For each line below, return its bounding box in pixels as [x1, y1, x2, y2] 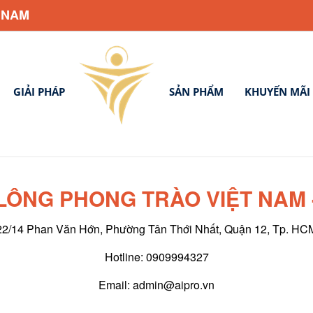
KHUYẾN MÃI [245, 85, 310, 99]
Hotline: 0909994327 [104, 249, 209, 265]
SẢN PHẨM [169, 85, 224, 99]
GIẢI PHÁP [13, 85, 65, 99]
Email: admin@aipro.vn [99, 277, 214, 293]
